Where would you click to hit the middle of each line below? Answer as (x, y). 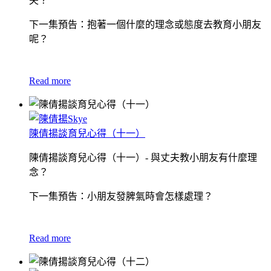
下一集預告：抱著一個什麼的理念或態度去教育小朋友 (145, 24)
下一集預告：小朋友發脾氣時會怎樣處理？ (121, 196)
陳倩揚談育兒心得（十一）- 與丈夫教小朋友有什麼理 (143, 157)
